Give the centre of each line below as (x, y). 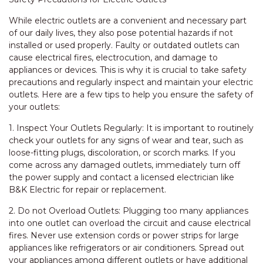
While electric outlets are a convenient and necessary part (128, 21)
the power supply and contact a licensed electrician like (122, 177)
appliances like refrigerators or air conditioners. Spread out (127, 248)
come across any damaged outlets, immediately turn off (124, 165)
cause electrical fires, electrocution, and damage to (113, 58)
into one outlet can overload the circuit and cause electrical (130, 223)
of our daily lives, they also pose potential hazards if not (121, 33)
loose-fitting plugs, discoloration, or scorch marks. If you (122, 153)
